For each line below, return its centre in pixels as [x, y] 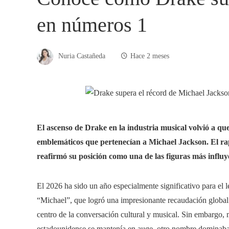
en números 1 [92, 25]
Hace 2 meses [150, 56]
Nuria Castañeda [82, 56]
